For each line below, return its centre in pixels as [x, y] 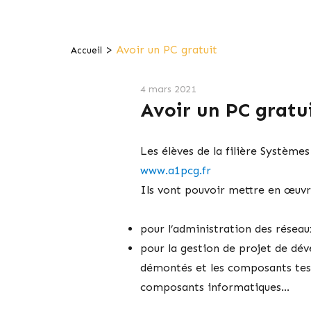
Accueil [86, 50]
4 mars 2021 [168, 89]
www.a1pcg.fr [175, 170]
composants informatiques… [215, 287]
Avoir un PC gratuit [167, 50]
